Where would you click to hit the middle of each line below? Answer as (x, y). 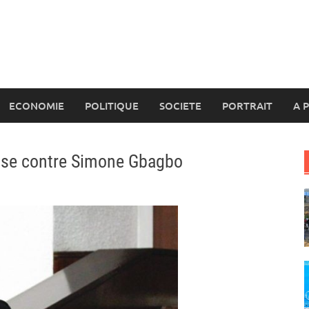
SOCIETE (180, 106)
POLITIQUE (112, 106)
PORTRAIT (247, 106)
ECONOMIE (37, 106)
